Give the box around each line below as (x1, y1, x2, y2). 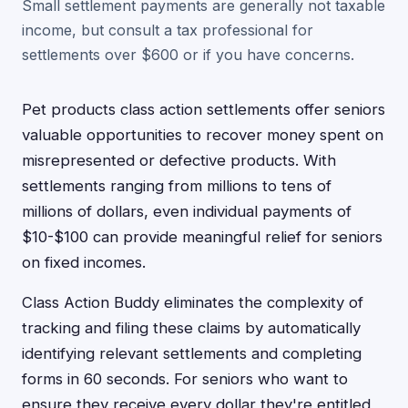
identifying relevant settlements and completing (22, 344, 362, 362)
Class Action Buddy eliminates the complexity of (22, 293, 363, 311)
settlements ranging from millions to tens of (22, 177, 331, 195)
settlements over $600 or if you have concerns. (22, 46, 354, 64)
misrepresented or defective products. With (22, 151, 336, 169)
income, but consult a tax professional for (22, 21, 313, 39)
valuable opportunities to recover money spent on (22, 126, 383, 144)
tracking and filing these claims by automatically (22, 319, 361, 337)
